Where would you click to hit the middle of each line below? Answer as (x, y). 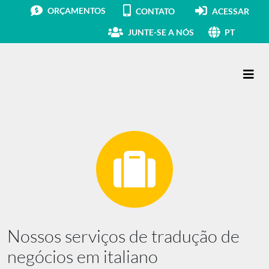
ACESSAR (231, 11)
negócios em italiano (83, 256)
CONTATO (155, 11)
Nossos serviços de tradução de (123, 236)
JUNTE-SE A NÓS (161, 32)
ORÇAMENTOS (77, 11)
